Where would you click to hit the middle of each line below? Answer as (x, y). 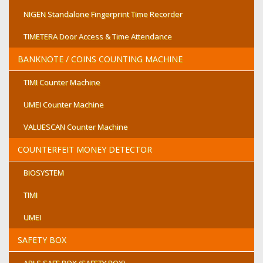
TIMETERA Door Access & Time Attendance (98, 36)
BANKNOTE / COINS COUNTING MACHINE (100, 59)
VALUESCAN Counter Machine (76, 127)
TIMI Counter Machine (62, 82)
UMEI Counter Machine (64, 104)
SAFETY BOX (42, 240)
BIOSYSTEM (44, 173)
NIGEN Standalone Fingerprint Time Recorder (103, 14)
